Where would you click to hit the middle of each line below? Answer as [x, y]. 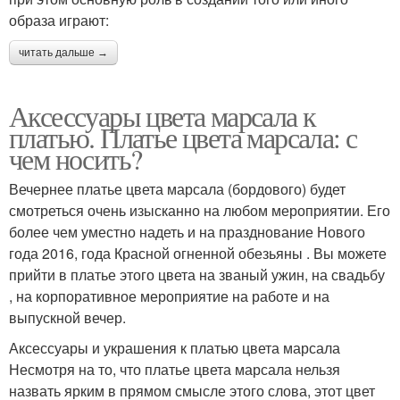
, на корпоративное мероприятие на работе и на [169, 296]
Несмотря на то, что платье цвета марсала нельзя [175, 369]
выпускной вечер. [67, 317]
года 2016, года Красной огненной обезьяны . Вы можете [198, 253]
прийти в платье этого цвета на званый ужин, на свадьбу [197, 274]
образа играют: [59, 20]
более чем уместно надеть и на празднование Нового [187, 231]
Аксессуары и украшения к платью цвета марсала [175, 347]
